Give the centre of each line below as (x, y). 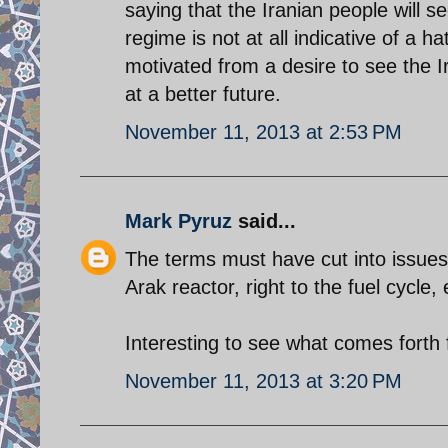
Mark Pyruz (178, 220)
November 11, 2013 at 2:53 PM (263, 131)
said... (264, 220)
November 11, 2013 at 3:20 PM (263, 380)
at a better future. (203, 93)
